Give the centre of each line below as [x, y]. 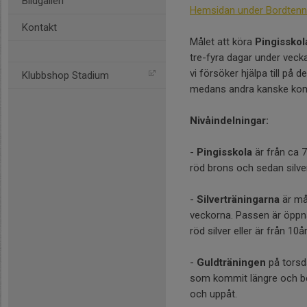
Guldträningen [231, 262]
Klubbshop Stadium [65, 75]
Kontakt [39, 27]
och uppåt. [213, 294]
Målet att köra [222, 42]
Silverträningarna [238, 199]
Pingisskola [224, 152]
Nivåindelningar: [229, 121]
